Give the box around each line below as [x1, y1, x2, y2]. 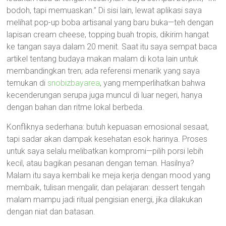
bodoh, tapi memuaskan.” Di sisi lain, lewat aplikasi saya [7, 6, 202, 15]
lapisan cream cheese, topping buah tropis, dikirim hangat [7, 30, 209, 39]
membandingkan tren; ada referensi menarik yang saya [7, 66, 200, 76]
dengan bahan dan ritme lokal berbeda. [7, 102, 145, 112]
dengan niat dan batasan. [7, 207, 96, 216]
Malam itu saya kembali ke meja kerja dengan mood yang [7, 171, 211, 180]
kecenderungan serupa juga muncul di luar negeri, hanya [7, 90, 203, 100]
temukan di [7, 78, 48, 88]
